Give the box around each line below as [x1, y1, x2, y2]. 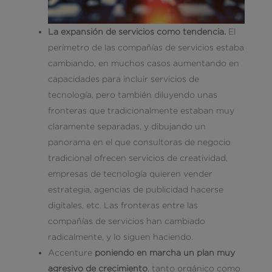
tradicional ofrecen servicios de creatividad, [47, 152, 228, 162]
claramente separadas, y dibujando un [47, 121, 206, 131]
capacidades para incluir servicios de [47, 73, 199, 83]
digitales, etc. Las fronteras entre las [47, 200, 198, 209]
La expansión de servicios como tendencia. [47, 26, 228, 36]
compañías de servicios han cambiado [47, 216, 205, 225]
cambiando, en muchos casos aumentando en [47, 58, 239, 67]
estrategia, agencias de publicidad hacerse [47, 184, 223, 194]
